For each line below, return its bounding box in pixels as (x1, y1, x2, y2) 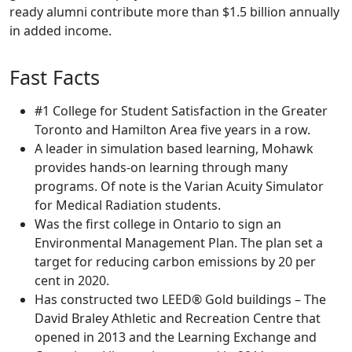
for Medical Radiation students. (35, 196, 221, 214)
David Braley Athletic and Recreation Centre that (35, 310, 321, 328)
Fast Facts (9, 64, 100, 91)
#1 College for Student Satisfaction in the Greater (35, 102, 328, 120)
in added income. (9, 22, 112, 40)
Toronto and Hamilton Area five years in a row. (35, 121, 310, 139)
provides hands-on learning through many (35, 159, 288, 177)
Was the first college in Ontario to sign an (35, 215, 281, 233)
